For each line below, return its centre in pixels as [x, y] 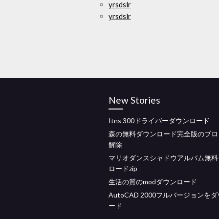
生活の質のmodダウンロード [153, 182]
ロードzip [123, 168]
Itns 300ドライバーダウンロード [159, 120]
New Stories [134, 100]
